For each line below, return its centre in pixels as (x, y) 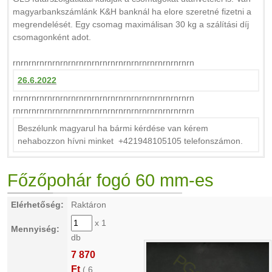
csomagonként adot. (52, 37)
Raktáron (89, 205)
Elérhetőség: (37, 205)
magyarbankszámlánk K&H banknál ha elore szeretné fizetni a (132, 12)
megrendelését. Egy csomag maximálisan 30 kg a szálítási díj (131, 24)
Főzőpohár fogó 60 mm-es (110, 180)
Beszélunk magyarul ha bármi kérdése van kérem (113, 128)
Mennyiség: (35, 229)
